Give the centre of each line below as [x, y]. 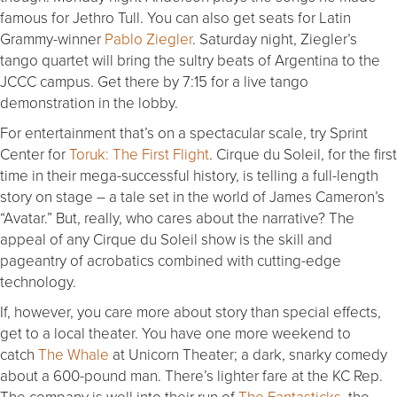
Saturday [228, 38]
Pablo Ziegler [148, 38]
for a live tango [258, 81]
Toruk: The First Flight [139, 153]
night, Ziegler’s [307, 38]
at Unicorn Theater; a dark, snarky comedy [248, 354]
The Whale [74, 354]
